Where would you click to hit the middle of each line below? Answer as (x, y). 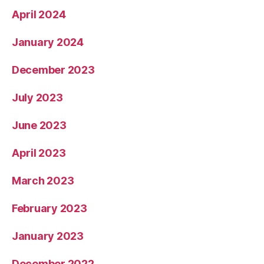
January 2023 (48, 236)
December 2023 (53, 70)
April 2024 (39, 14)
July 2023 (37, 97)
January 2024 (48, 42)
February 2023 (49, 208)
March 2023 (43, 180)
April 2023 (39, 153)
